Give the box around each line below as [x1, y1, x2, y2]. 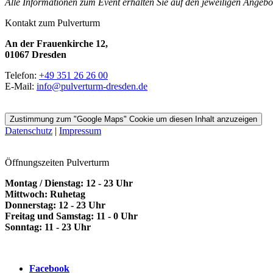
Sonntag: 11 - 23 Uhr [5, 222, 91, 233]
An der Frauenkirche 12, [5, 38, 110, 49]
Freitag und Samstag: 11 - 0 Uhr [5, 211, 138, 222]
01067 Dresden [5, 49, 66, 60]
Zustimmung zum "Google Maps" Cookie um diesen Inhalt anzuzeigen [10, 115, 257, 124]
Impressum [59, 126, 101, 136]
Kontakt [5, 18, 38, 29]
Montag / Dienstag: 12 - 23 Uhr [5, 178, 133, 189]
